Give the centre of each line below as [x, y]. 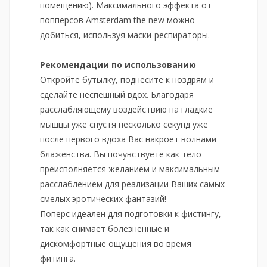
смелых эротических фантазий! [103, 198]
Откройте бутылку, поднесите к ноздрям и [127, 79]
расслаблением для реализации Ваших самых [132, 184]
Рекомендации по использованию [118, 64]
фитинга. [58, 258]
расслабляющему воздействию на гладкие [126, 109]
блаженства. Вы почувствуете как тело [121, 154]
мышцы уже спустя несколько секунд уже [124, 124]
